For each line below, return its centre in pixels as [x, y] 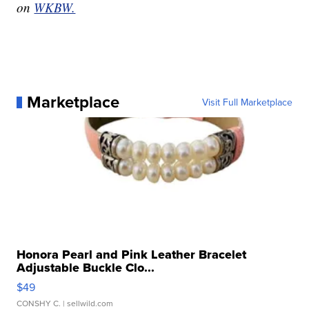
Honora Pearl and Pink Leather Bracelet [132, 255]
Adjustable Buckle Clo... [86, 268]
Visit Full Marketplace [247, 102]
